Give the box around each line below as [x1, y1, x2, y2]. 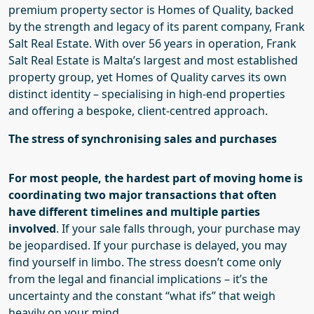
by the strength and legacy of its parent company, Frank [8, 19, 305, 34]
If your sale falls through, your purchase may [62, 221, 300, 236]
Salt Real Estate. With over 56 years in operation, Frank [8, 36, 296, 51]
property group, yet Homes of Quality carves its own [8, 69, 287, 85]
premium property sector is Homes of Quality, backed [8, 2, 294, 18]
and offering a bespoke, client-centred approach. [8, 103, 268, 118]
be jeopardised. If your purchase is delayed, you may [8, 238, 287, 253]
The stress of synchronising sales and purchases [8, 131, 277, 146]
